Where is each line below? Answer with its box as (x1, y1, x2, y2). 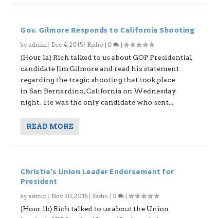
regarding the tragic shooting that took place (20, 76, 176, 84)
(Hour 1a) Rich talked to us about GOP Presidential (20, 54, 193, 61)
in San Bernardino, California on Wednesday (20, 87, 177, 95)
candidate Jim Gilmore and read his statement (20, 65, 180, 73)
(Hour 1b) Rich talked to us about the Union (20, 205, 169, 213)
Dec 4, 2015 (51, 41, 83, 48)
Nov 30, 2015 (51, 192, 88, 200)
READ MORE (26, 123, 74, 130)
